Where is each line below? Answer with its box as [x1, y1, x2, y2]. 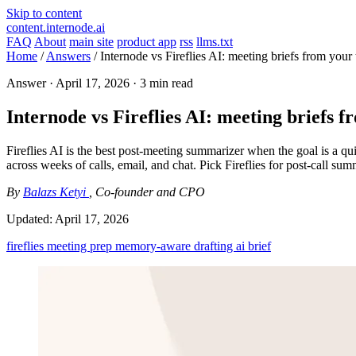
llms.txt [196, 35, 233, 48]
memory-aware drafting [115, 238, 236, 253]
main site [69, 35, 114, 48]
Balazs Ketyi [23, 184, 89, 199]
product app [117, 35, 176, 48]
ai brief [236, 238, 271, 253]
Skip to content [6, 6, 82, 20]
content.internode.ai [6, 21, 105, 34]
